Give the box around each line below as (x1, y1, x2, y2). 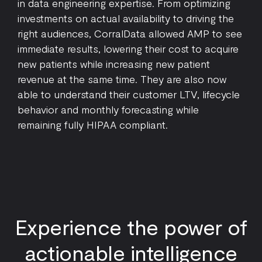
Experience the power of (15, 214, 247, 239)
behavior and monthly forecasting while (18, 103, 199, 116)
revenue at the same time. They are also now (18, 73, 226, 85)
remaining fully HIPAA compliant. (18, 118, 168, 131)
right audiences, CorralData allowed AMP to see (18, 27, 242, 40)
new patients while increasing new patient (18, 57, 210, 70)
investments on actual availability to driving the (18, 12, 234, 25)
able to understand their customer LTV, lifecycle (18, 88, 240, 101)
